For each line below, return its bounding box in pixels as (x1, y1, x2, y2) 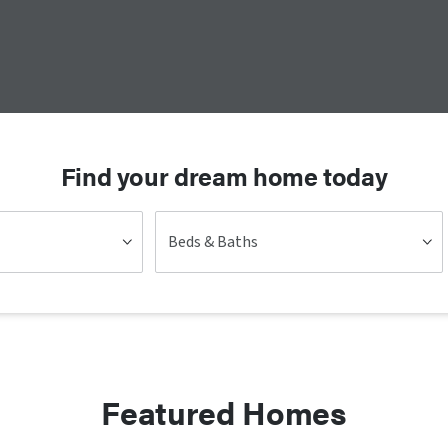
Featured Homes (101, 389, 347, 434)
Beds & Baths (168, 230, 258, 253)
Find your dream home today (60, 158, 388, 193)
